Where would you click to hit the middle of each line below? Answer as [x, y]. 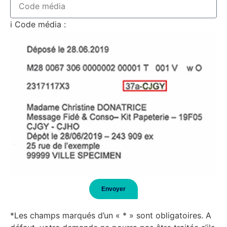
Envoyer [113, 189]
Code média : [40, 24]
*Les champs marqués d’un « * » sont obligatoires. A [111, 215]
